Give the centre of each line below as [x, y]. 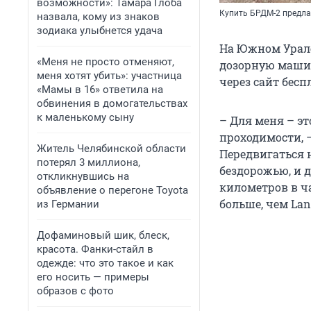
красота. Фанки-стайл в [95, 249]
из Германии [68, 204]
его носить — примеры [93, 277]
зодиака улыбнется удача [100, 31]
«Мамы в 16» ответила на [100, 90]
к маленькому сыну [85, 117]
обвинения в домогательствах [112, 103]
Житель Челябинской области [111, 149]
